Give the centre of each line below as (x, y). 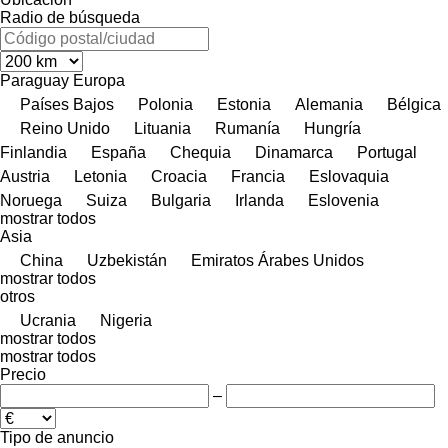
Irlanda (259, 200)
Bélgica (414, 104)
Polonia (165, 104)
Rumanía (247, 128)
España (118, 152)
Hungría (332, 128)
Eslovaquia (349, 176)
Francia (258, 176)
